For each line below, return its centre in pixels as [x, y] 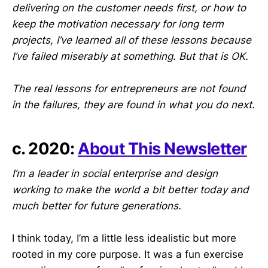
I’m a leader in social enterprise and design [115, 174]
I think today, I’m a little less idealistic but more [124, 238]
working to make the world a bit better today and [130, 190]
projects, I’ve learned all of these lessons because [132, 40]
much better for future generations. [97, 206]
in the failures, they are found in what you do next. [133, 105]
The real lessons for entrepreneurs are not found [129, 89]
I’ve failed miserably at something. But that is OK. [130, 56]
